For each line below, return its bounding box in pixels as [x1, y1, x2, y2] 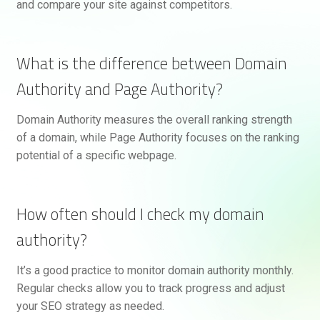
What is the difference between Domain [16, 48, 287, 79]
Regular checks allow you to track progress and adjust [16, 281, 285, 296]
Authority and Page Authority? [16, 74, 223, 105]
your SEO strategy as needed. [16, 299, 164, 314]
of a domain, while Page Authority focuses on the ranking [16, 131, 299, 145]
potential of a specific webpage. [16, 149, 176, 163]
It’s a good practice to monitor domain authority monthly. [16, 264, 294, 278]
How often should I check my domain [16, 199, 264, 230]
